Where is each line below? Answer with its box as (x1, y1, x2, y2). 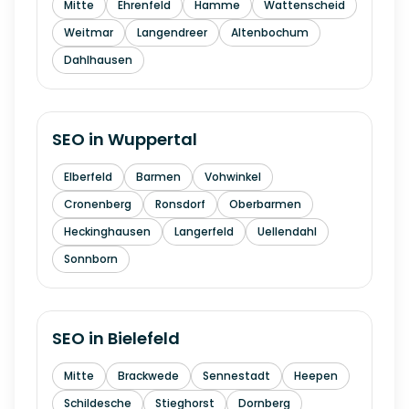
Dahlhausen (64, 52, 132, 68)
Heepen (294, 368, 338, 383)
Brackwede (118, 368, 179, 383)
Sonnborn (64, 251, 118, 267)
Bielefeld (108, 327, 180, 350)
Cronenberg (64, 196, 131, 212)
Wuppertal (108, 128, 197, 151)
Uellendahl (257, 224, 317, 239)
